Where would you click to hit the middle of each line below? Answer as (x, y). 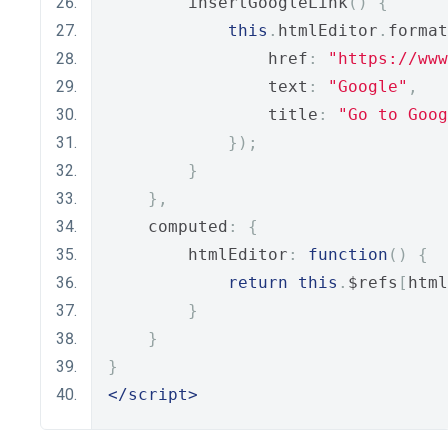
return (258, 282)
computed (168, 226)
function (348, 254)
